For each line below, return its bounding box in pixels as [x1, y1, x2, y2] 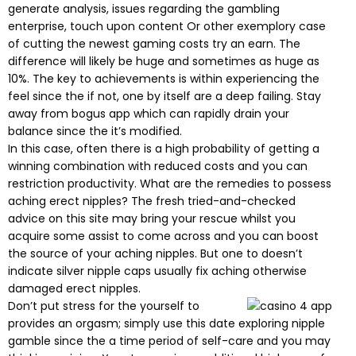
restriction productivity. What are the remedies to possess [8, 176, 331, 192]
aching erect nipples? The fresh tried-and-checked [8, 193, 296, 210]
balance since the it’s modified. [8, 123, 182, 140]
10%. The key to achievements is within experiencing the [8, 71, 319, 87]
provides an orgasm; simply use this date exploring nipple [8, 315, 325, 332]
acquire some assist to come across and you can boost [8, 228, 319, 245]
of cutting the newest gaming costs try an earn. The [8, 36, 300, 52]
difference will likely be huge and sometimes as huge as [8, 53, 319, 70]
